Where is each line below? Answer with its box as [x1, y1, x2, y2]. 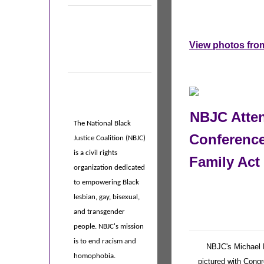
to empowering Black [74, 179, 139, 187]
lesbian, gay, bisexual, [74, 193, 140, 202]
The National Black [74, 120, 131, 128]
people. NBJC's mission [74, 223, 144, 231]
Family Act [189, 154, 260, 170]
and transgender [74, 208, 125, 216]
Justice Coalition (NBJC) [74, 134, 146, 143]
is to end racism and [74, 237, 136, 246]
